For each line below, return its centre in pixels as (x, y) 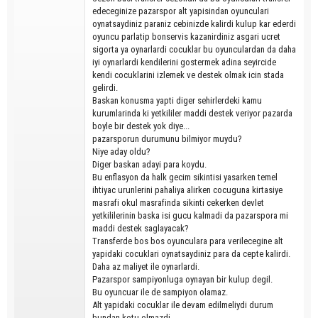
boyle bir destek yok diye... (141, 126)
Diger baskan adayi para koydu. (149, 165)
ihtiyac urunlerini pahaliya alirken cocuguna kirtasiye (187, 190)
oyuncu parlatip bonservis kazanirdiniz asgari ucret (186, 37)
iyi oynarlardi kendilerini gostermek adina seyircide (184, 62)
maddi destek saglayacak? (141, 229)
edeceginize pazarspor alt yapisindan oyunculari (181, 11)
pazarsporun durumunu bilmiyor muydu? (167, 139)
